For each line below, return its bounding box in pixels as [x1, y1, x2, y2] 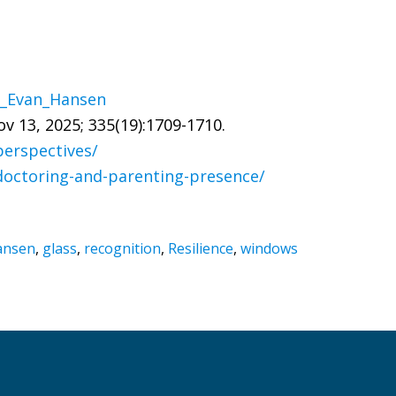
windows [240, 239, 298, 258]
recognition [84, 239, 161, 258]
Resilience [168, 239, 233, 258]
